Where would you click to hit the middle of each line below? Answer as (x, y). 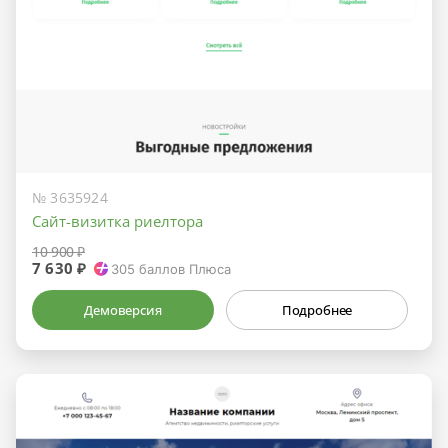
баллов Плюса (183, 269)
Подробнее (317, 310)
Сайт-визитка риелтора (117, 221)
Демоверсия (123, 310)
